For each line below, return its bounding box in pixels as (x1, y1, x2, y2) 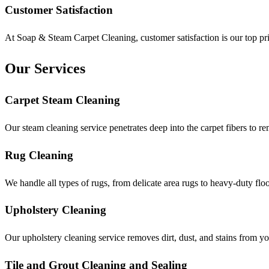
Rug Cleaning (5, 148, 73, 162)
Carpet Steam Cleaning (5, 94, 120, 107)
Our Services (5, 60, 85, 76)
